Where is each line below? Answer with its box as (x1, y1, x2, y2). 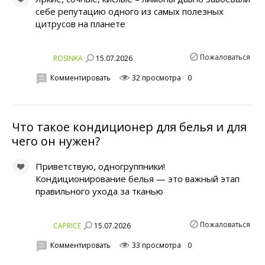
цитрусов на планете (35, 18, 125, 30)
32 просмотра (130, 72, 181, 83)
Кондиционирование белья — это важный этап (35, 173, 240, 185)
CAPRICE (53, 221, 81, 231)
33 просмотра (130, 240, 181, 250)
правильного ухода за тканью (35, 185, 163, 198)
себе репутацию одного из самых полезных (35, 5, 224, 18)
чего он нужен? (12, 133, 100, 150)
